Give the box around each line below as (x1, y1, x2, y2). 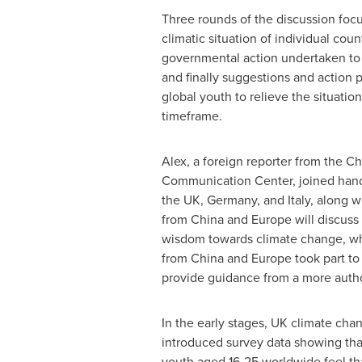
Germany (206, 191, 257, 209)
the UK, (161, 191, 207, 209)
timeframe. (161, 107, 222, 125)
